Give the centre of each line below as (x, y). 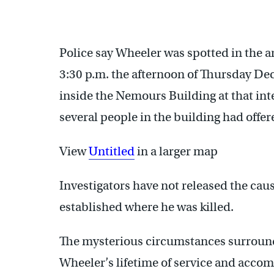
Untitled (112, 151)
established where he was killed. (146, 207)
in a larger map (176, 151)
